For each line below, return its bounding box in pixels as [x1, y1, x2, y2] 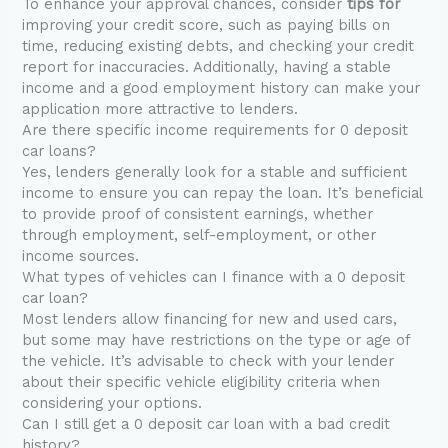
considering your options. [22, 394, 203, 413]
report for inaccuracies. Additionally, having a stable [22, 58, 392, 77]
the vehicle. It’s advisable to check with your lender [22, 352, 395, 371]
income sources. [22, 247, 140, 266]
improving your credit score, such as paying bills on [22, 16, 391, 35]
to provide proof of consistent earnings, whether [22, 205, 374, 224]
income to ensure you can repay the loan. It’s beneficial [22, 184, 423, 203]
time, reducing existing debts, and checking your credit [22, 37, 415, 56]
